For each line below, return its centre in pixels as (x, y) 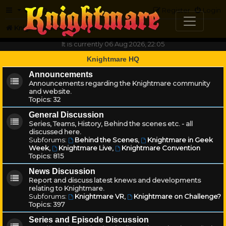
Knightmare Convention (161, 148)
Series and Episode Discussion (89, 220)
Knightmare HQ (113, 59)
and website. (50, 91)
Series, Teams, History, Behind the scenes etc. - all (111, 124)
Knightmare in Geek (180, 140)
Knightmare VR (99, 196)
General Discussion (66, 115)
